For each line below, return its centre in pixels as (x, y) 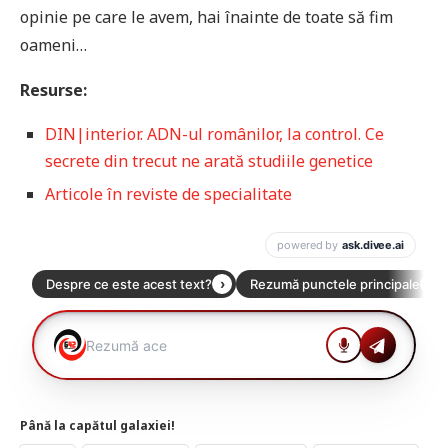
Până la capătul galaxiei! (97, 426)
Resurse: (53, 90)
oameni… (53, 45)
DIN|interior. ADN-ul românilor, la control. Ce (214, 134)
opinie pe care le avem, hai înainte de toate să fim (206, 17)
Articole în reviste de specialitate (168, 194)
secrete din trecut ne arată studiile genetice (209, 161)
